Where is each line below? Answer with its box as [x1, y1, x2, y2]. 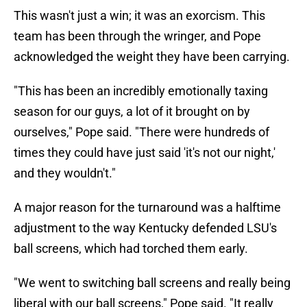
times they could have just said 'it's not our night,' [14, 145, 275, 160]
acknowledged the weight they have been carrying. [14, 49, 290, 64]
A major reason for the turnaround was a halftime [14, 200, 281, 215]
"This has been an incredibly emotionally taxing [14, 84, 268, 99]
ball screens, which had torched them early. [14, 241, 248, 256]
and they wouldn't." [14, 166, 116, 181]
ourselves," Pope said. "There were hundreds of [14, 125, 269, 140]
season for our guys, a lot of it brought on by [14, 104, 250, 119]
